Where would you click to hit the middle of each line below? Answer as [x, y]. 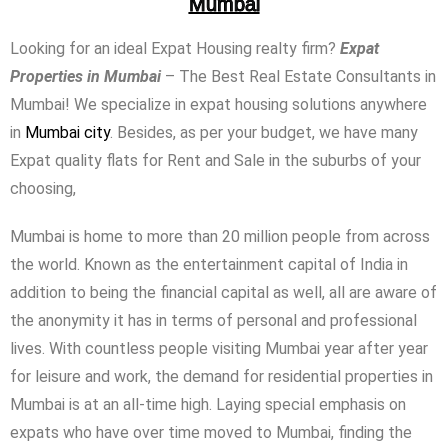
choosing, [43, 189]
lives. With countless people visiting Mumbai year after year [219, 349]
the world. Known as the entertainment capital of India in [209, 265]
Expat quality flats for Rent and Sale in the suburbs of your [215, 161]
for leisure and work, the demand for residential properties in [221, 377]
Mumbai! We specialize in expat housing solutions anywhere [218, 105]
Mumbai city [67, 133]
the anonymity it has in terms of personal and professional [213, 321]
